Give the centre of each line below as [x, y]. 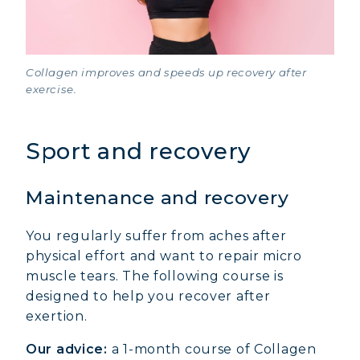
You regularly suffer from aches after [156, 236]
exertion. [57, 316]
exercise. [51, 89]
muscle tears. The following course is [155, 276]
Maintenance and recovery [157, 198]
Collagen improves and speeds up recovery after [166, 72]
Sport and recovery [138, 151]
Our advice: [67, 349]
